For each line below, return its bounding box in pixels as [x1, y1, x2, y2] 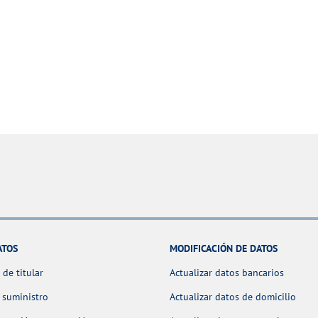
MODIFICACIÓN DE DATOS [170, 242, 278, 256]
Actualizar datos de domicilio [170, 290, 296, 304]
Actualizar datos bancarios [170, 266, 284, 280]
